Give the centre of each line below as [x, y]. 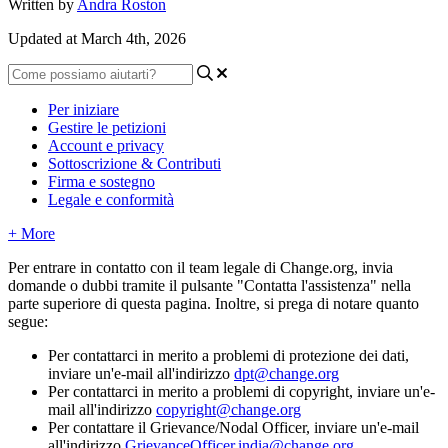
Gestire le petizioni [107, 127]
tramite [143, 285]
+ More [31, 233]
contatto [121, 267]
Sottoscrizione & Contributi [134, 163]
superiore [72, 303]
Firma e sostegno [101, 181]
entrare [54, 267]
